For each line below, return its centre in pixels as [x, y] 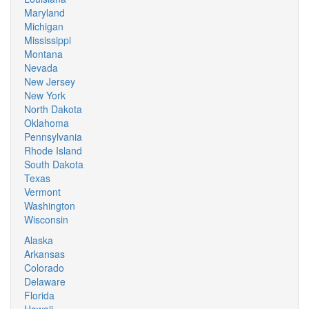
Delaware [45, 281]
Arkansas [44, 254]
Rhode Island [53, 150]
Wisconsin [46, 219]
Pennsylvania [53, 137]
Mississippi [48, 40]
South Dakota [54, 164]
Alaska [39, 240]
